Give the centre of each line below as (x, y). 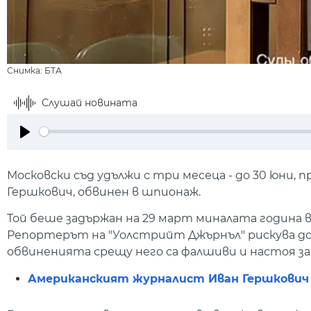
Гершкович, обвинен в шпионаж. (104, 192)
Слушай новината (90, 102)
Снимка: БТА (34, 70)
